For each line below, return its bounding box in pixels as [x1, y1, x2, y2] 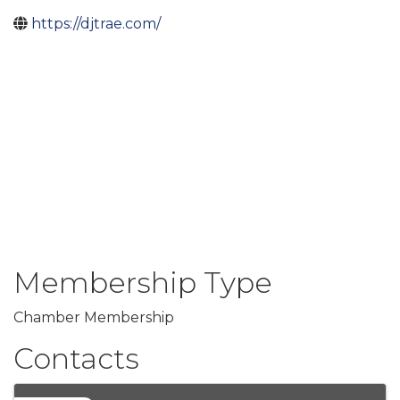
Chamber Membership [13, 309, 174, 327]
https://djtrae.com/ [31, 15, 161, 33]
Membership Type [13, 265, 272, 301]
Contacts [13, 341, 139, 377]
